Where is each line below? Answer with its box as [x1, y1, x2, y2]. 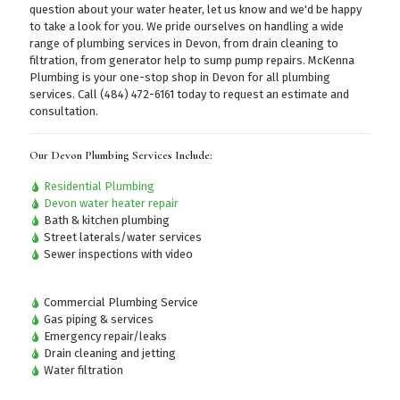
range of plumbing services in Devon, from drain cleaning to [29, 36, 338, 50]
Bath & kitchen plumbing [41, 212, 170, 227]
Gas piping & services [41, 312, 154, 326]
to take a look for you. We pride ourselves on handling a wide [29, 19, 344, 33]
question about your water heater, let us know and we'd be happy [29, 2, 362, 16]
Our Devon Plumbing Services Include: [29, 147, 212, 162]
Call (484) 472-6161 [78, 87, 174, 101]
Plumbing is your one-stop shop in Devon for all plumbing [29, 70, 330, 84]
